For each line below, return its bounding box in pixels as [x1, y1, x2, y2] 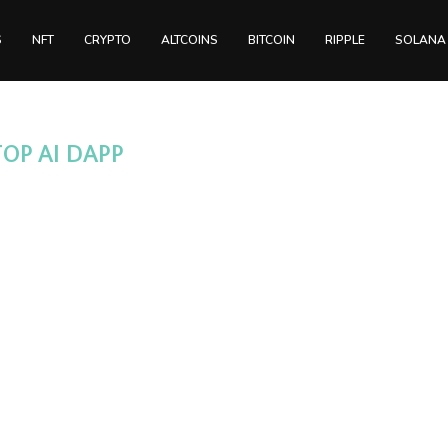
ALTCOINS [161, 32, 218, 48]
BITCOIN [248, 32, 295, 48]
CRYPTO [84, 32, 131, 48]
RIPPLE [325, 32, 365, 48]
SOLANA [395, 32, 446, 48]
